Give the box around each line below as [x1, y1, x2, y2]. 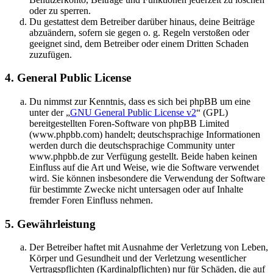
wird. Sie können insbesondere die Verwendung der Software [29, 173, 265, 184]
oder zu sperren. [29, 5, 91, 16]
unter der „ [29, 107, 70, 118]
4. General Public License [5, 71, 131, 85]
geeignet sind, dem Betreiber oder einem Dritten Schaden [29, 38, 249, 49]
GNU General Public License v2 [70, 107, 196, 118]
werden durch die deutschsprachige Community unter [29, 140, 235, 151]
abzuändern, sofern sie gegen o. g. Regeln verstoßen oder [29, 27, 249, 38]
